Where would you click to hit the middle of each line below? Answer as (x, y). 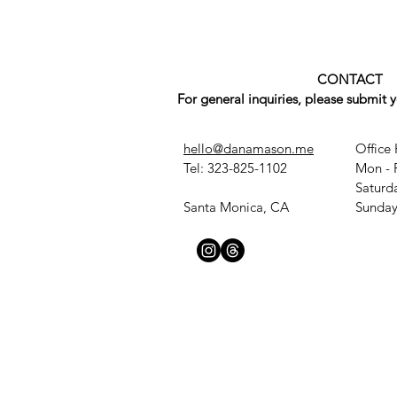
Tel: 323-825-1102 (235, 168)
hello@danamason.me (249, 149)
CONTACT (350, 80)
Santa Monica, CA (236, 207)
